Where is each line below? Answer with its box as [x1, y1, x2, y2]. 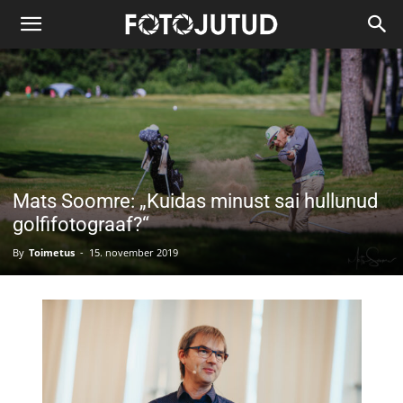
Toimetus [29, 246, 75, 260]
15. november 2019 [89, 246, 178, 260]
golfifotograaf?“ [13, 213, 149, 237]
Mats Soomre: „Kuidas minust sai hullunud [13, 190, 378, 213]
